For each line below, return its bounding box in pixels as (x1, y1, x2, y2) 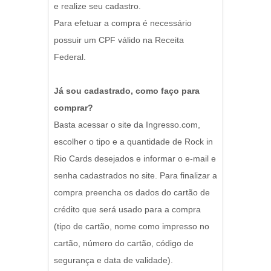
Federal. (54, 52, 86, 62)
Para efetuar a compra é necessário (54, 18, 192, 28)
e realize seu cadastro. (54, 1, 141, 11)
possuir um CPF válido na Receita (54, 35, 184, 45)
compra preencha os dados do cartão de (54, 188, 210, 198)
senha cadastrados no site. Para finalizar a (54, 171, 217, 181)
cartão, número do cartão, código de (54, 238, 194, 249)
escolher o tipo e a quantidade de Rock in (54, 137, 213, 147)
